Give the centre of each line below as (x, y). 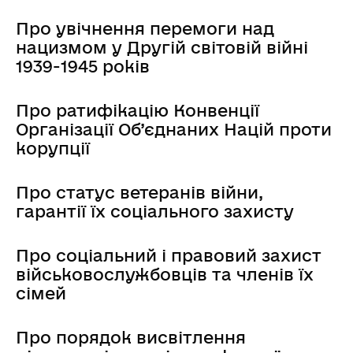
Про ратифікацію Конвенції (137, 110)
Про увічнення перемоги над (145, 28)
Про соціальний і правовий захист (169, 255)
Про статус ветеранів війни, (139, 192)
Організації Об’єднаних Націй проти (174, 129)
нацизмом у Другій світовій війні (162, 47)
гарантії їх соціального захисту (155, 211)
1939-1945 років (83, 66)
